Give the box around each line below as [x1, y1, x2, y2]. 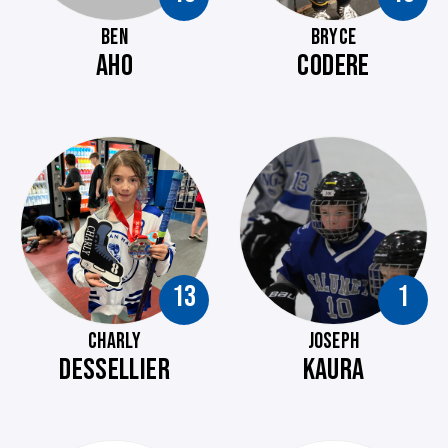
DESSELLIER [59, 352, 170, 388]
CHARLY [88, 328, 141, 355]
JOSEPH [307, 328, 360, 355]
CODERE [297, 48, 370, 84]
